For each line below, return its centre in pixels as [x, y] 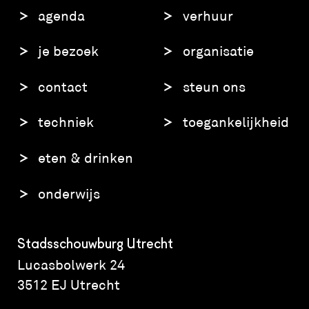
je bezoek [69, 51]
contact [63, 87]
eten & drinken [86, 158]
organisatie [218, 51]
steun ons [214, 87]
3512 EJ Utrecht [68, 285]
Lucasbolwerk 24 [71, 265]
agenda [62, 16]
